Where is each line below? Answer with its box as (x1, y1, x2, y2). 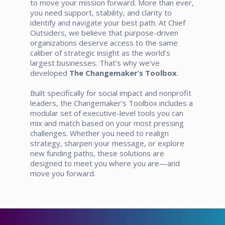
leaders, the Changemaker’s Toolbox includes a (30, 97, 193, 108)
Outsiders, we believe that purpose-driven (30, 27, 178, 38)
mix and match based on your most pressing (30, 118, 184, 128)
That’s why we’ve (99, 57, 160, 68)
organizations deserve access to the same (30, 37, 178, 48)
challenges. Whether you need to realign (30, 128, 169, 138)
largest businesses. (30, 57, 99, 68)
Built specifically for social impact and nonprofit (30, 87, 191, 98)
